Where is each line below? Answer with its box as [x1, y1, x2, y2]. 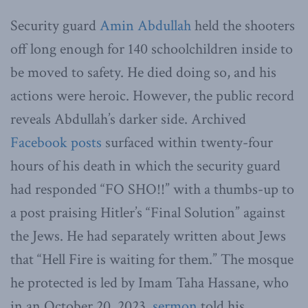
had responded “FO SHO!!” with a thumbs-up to [10, 179, 294, 199]
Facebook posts [10, 132, 102, 153]
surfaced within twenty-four [102, 132, 273, 153]
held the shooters [191, 15, 295, 36]
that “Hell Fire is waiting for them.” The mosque [10, 249, 294, 269]
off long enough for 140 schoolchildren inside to [10, 38, 293, 59]
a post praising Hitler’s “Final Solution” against [10, 202, 285, 223]
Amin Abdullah [100, 15, 191, 36]
